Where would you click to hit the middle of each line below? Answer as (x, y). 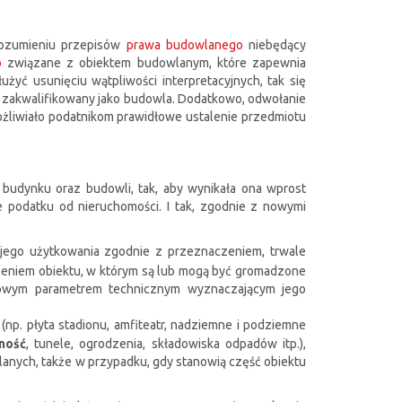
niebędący (275, 45)
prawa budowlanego (184, 45)
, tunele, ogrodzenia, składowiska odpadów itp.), (166, 344)
